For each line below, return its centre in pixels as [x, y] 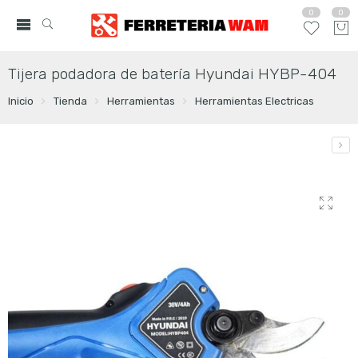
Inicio [20, 101]
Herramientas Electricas [254, 101]
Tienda [70, 101]
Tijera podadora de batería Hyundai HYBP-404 [172, 74]
